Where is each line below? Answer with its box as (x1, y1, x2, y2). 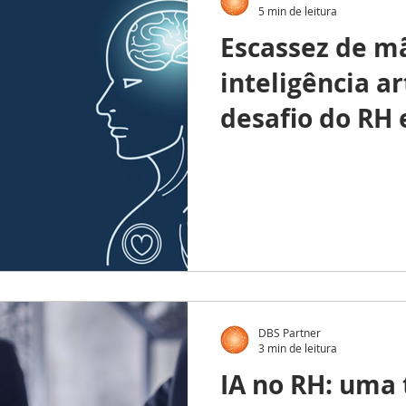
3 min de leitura (258, 341, 337, 355)
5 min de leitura (258, 3, 337, 18)
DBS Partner (258, 324, 321, 340)
